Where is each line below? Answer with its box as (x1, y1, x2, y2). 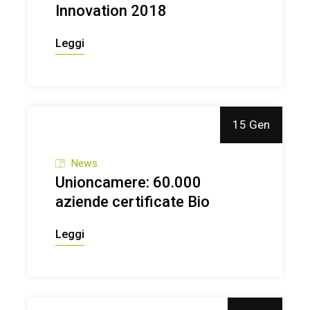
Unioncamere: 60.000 (55, 173, 202, 191)
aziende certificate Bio (55, 192, 210, 210)
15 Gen (232, 118, 270, 132)
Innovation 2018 (55, 2, 167, 20)
